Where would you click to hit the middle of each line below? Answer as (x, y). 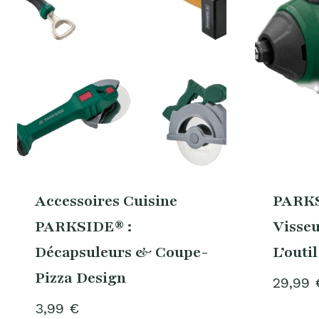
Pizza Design (80, 278)
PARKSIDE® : (83, 227)
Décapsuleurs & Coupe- (121, 252)
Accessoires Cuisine (106, 201)
